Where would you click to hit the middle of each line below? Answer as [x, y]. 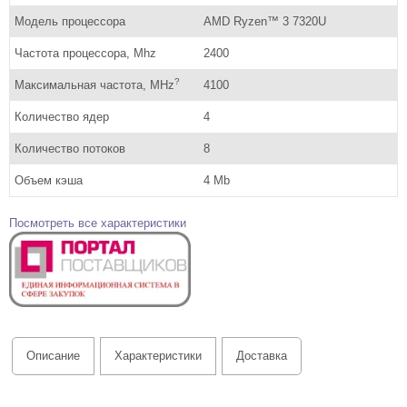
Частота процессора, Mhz [85, 53]
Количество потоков [70, 148]
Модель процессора [70, 21]
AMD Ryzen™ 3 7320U [264, 21]
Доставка [262, 356]
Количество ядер [62, 116]
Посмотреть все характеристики [98, 223]
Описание [53, 356]
